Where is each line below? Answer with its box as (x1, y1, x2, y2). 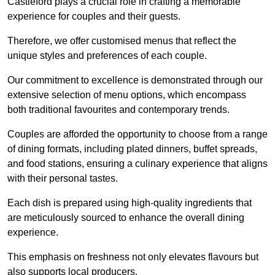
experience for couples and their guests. (7, 11, 180, 22)
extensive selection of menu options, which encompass (7, 90, 246, 101)
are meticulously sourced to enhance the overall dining (7, 212, 244, 223)
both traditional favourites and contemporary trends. (7, 104, 230, 115)
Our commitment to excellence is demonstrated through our (7, 75, 263, 86)
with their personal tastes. (7, 173, 118, 184)
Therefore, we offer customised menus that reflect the (7, 36, 236, 47)
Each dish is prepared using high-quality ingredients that (7, 198, 252, 209)
